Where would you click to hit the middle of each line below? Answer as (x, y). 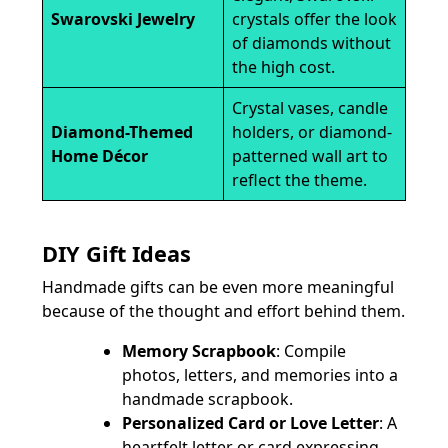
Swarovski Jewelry (123, 18)
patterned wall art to (310, 155)
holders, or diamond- (312, 131)
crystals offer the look (314, 18)
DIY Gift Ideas (116, 253)
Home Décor (99, 155)
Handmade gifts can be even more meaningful (218, 286)
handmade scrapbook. (207, 398)
